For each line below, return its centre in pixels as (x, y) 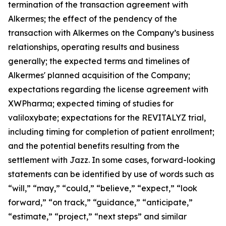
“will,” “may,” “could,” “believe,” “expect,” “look (103, 188)
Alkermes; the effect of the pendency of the (93, 18)
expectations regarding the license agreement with (108, 89)
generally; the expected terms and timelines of (99, 61)
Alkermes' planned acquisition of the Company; (99, 75)
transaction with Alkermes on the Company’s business (111, 33)
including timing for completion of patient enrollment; (111, 131)
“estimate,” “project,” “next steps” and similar (97, 216)
